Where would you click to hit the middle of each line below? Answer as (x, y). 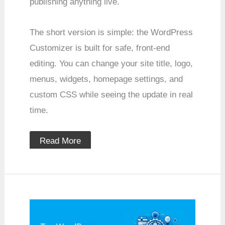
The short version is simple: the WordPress (111, 33)
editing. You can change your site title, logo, (111, 64)
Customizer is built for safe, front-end (100, 48)
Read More (61, 141)
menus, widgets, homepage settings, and (106, 79)
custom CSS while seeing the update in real (111, 95)
